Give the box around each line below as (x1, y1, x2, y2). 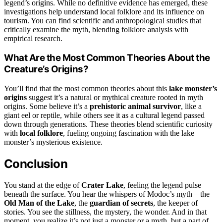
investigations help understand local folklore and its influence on (4, 7, 204, 16)
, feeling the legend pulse (123, 180, 201, 189)
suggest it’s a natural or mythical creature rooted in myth (27, 93, 203, 102)
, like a (181, 102, 202, 111)
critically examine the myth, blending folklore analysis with (4, 25, 188, 34)
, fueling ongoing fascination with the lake (63, 128, 194, 137)
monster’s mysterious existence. (4, 137, 103, 146)
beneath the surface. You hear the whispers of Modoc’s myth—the (4, 189, 210, 198)
